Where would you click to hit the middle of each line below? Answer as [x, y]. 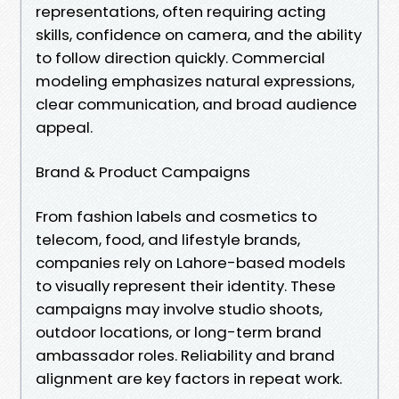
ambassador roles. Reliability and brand [185, 355]
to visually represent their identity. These [186, 285]
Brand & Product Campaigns [143, 171]
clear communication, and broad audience [196, 104]
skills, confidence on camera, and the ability [199, 34]
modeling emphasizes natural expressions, [195, 81]
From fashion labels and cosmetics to [176, 216]
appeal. [64, 127]
